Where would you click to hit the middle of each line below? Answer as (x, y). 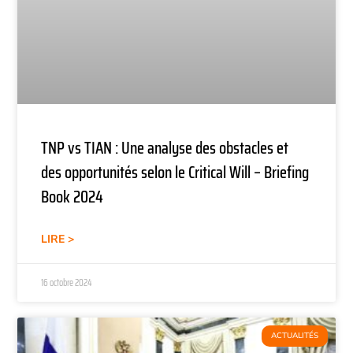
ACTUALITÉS (294, 335)
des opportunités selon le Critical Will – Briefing (175, 172)
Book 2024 (72, 196)
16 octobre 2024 (67, 282)
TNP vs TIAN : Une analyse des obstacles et (165, 147)
